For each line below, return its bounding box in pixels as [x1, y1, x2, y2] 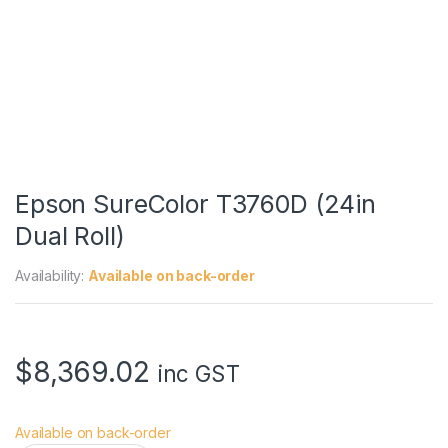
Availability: [15, 266, 89, 284]
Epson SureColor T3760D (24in [15, 188, 377, 219]
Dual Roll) [15, 220, 125, 251]
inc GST [157, 359, 240, 387]
